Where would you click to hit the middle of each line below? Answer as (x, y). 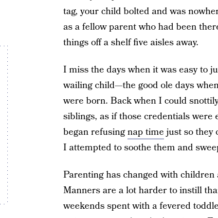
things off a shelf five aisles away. (131, 43)
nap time (145, 132)
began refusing (95, 132)
